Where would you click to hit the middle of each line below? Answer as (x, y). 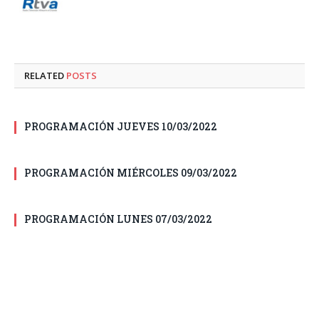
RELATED (45, 76)
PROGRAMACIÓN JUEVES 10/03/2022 (121, 127)
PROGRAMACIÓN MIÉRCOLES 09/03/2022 (131, 173)
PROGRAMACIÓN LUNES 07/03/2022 (118, 219)
